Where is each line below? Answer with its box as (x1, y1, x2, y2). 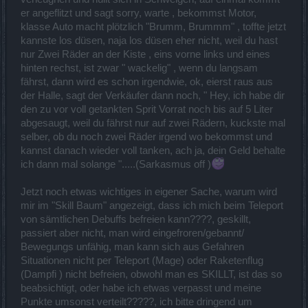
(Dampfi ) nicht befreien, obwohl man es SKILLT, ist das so (21, 268, 282, 280)
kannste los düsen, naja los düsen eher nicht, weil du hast (21, 34, 278, 46)
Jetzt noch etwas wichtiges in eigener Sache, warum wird (21, 186, 277, 197)
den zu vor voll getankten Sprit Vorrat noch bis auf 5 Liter (21, 103, 273, 115)
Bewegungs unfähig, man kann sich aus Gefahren (21, 241, 244, 252)
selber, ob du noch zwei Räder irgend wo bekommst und (21, 131, 272, 142)
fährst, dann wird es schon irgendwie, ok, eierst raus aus (21, 76, 273, 87)
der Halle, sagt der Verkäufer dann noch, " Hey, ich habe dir (21, 89, 285, 101)
